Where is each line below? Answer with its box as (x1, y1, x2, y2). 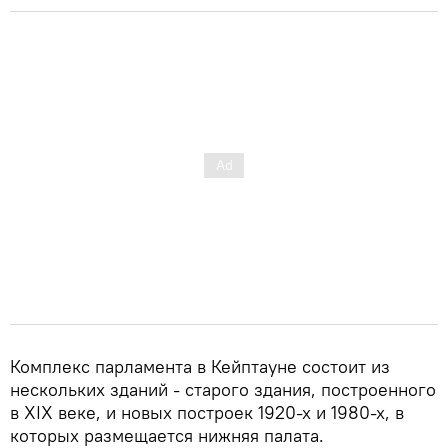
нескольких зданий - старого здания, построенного (10, 377, 436, 401)
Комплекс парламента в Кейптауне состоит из (10, 354, 390, 378)
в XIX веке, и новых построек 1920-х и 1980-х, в (10, 400, 404, 424)
